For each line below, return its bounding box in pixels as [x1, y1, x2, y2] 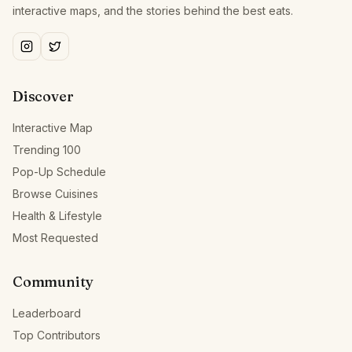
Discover [13, 87, 74, 105]
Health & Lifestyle [13, 209, 102, 222]
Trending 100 [13, 143, 81, 156]
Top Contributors [13, 328, 101, 342]
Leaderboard [13, 306, 81, 320]
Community [13, 273, 93, 291]
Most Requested [13, 231, 98, 244]
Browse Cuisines [13, 187, 98, 200]
